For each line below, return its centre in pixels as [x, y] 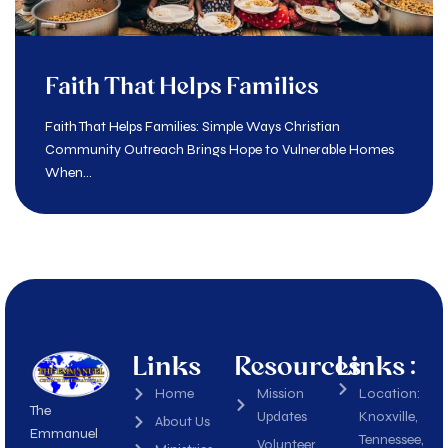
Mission [280, 394]
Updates [281, 417]
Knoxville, [388, 417]
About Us [182, 422]
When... [68, 172]
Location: [389, 394]
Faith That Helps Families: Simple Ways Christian [192, 126]
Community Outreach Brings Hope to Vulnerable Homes [219, 149]
